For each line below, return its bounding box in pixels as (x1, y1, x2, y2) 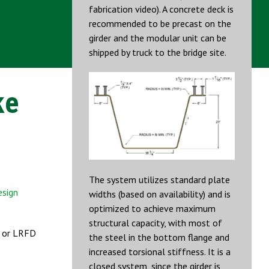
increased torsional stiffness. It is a (89, 246, 231, 258)
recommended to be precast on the (89, 17, 231, 29)
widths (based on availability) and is (89, 188, 231, 201)
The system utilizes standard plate (89, 174, 230, 186)
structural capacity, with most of (89, 217, 222, 229)
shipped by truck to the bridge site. (89, 46, 226, 58)
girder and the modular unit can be (89, 32, 226, 44)
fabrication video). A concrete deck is (89, 3, 234, 15)
